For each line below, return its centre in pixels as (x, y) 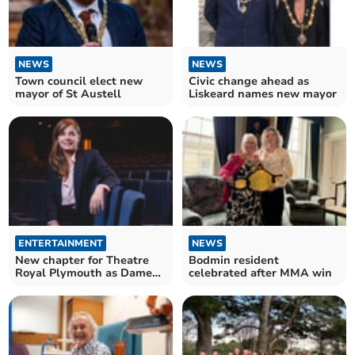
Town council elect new (79, 81)
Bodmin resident (234, 261)
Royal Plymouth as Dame (84, 273)
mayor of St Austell (69, 94)
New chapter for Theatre (82, 261)
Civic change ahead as (249, 81)
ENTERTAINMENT (61, 244)
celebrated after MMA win (260, 273)
